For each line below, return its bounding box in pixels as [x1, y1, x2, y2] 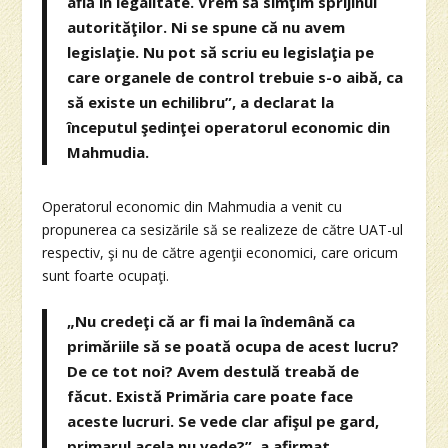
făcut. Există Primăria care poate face [67, 386, 354, 407]
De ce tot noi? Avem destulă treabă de [67, 361, 360, 382]
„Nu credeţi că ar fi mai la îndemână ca [67, 311, 356, 332]
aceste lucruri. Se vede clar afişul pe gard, [67, 411, 380, 432]
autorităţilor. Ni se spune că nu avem [67, 16, 346, 37]
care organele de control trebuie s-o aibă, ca [67, 66, 404, 87]
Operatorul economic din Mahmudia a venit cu [42, 196, 343, 216]
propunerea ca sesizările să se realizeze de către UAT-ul [42, 219, 404, 239]
